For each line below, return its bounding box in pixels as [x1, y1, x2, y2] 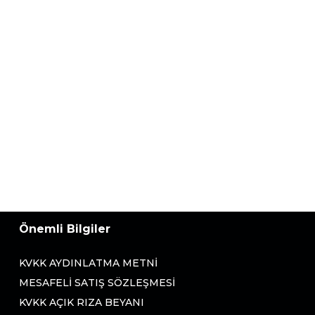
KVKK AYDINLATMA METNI [19, 257, 157, 269]
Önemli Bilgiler [19, 222, 110, 236]
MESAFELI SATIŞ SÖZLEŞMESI [19, 276, 175, 289]
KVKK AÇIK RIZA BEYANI [19, 296, 144, 309]
